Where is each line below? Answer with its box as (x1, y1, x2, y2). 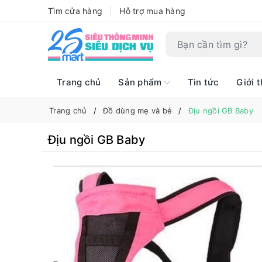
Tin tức (187, 76, 219, 88)
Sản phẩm (118, 76, 164, 88)
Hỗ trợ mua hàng (119, 6, 185, 16)
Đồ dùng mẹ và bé (103, 105, 172, 115)
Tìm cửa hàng (48, 6, 102, 16)
